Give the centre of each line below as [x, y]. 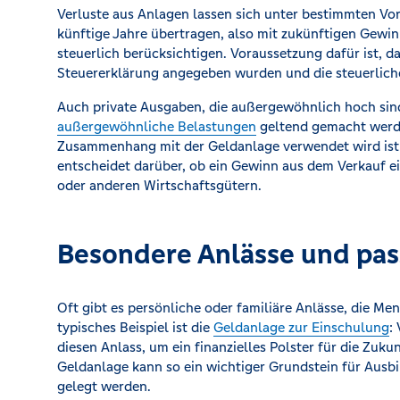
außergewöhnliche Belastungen [157, 126]
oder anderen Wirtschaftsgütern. [159, 185]
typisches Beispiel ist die [135, 327]
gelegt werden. [104, 386]
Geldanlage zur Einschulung [301, 327]
